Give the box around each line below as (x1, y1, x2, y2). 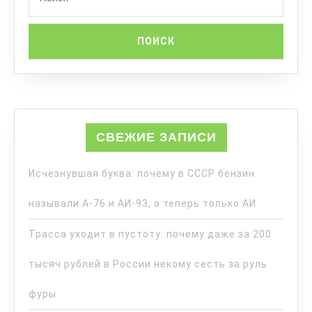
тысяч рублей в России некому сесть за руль (29, 258, 267, 270)
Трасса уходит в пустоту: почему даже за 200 (29, 228, 272, 240)
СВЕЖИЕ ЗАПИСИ (95, 130, 217, 144)
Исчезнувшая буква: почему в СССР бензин (29, 167, 255, 179)
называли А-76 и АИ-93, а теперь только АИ (29, 197, 256, 209)
